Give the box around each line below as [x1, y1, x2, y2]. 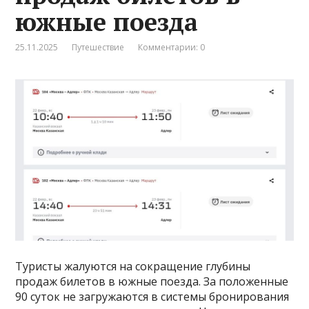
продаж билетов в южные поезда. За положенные [15, 274, 289, 290]
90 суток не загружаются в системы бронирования [15, 289, 290, 305]
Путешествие [72, 41, 125, 53]
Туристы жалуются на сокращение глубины [15, 259, 251, 275]
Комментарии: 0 [138, 41, 206, 53]
